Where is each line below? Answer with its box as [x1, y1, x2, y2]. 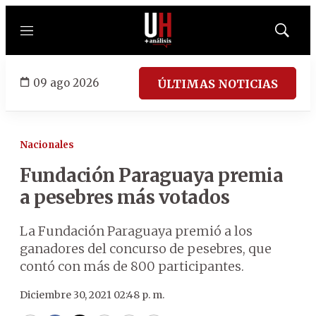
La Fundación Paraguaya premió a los [20, 223, 253, 239]
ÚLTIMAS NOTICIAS [157, 76, 278, 91]
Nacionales [20, 139, 74, 151]
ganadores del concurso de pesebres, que [20, 241, 272, 257]
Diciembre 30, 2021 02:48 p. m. [20, 288, 164, 301]
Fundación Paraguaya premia [20, 164, 283, 187]
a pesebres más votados [20, 186, 229, 209]
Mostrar [281, 29, 312, 40]
